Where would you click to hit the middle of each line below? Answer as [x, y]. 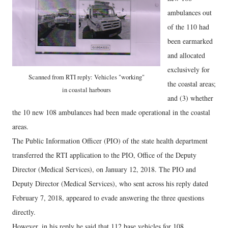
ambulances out [190, 12]
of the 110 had [188, 27]
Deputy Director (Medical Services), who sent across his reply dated [110, 183]
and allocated [186, 55]
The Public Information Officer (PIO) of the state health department [110, 141]
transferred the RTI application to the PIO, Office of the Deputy [104, 155]
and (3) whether [190, 98]
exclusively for [189, 69]
